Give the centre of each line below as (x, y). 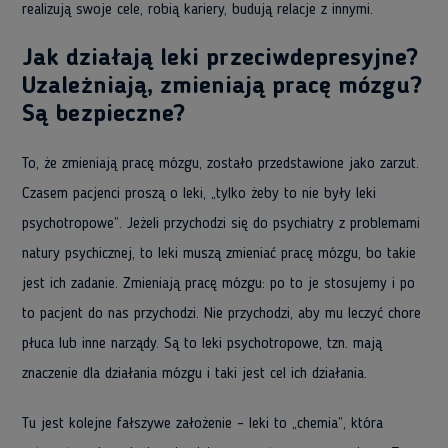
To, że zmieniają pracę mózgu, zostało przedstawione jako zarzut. (220, 164)
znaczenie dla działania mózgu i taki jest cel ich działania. (194, 374)
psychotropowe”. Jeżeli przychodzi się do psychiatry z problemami (221, 224)
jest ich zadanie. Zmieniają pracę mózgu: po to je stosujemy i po (218, 284)
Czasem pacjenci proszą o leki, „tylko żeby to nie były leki (199, 194)
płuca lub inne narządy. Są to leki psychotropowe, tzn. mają (202, 344)
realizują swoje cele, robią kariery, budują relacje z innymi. (197, 10)
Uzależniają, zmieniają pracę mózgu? (222, 87)
